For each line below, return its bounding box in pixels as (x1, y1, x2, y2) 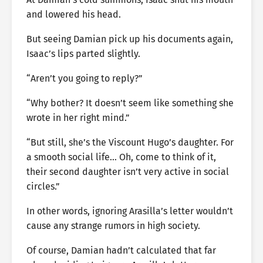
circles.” (26, 181, 60, 192)
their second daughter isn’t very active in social (26, 166, 229, 177)
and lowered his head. (26, 9, 121, 20)
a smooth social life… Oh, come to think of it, (26, 151, 216, 163)
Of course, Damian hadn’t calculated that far (26, 245, 216, 256)
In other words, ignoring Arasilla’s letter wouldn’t (26, 205, 233, 217)
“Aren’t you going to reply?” (26, 73, 143, 84)
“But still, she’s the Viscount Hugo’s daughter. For (26, 137, 234, 148)
